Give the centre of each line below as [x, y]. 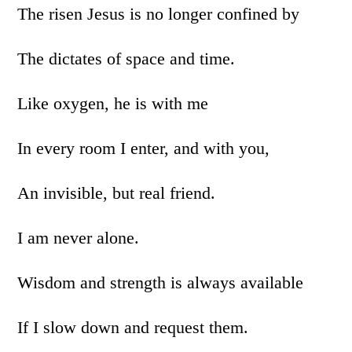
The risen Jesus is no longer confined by [159, 14]
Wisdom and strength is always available [161, 282]
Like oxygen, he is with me [113, 103]
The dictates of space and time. [126, 59]
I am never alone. [79, 238]
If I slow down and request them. [133, 327]
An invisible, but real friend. [117, 193]
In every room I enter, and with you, [144, 148]
